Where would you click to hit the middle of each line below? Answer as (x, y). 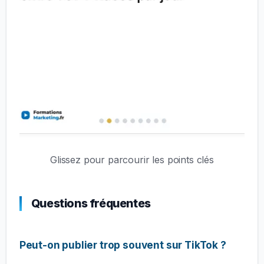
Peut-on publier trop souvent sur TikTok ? (123, 245)
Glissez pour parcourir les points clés (132, 159)
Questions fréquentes (91, 204)
